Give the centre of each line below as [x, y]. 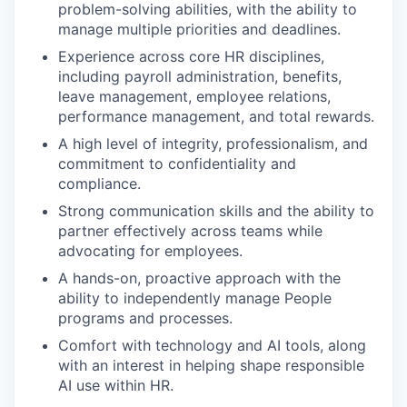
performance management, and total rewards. [216, 117]
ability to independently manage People [195, 298]
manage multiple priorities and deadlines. [199, 30]
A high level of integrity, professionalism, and [213, 144]
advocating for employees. [150, 251]
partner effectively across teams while [190, 231]
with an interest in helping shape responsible [211, 366]
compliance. [99, 184]
